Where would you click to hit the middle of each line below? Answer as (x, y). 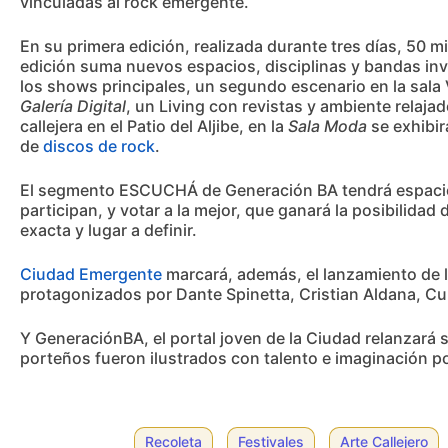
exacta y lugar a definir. (108, 230)
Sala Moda (327, 126)
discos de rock (99, 146)
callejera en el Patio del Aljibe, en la (154, 126)
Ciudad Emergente (91, 274)
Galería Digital (73, 106)
